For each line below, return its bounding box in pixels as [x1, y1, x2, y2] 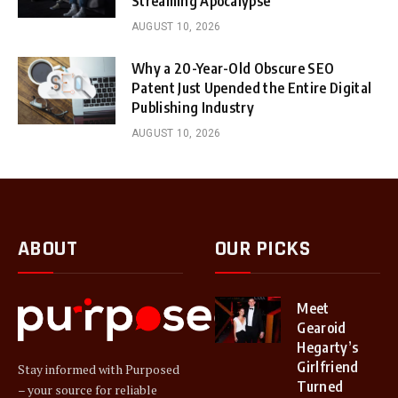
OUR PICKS [215, 235, 311, 263]
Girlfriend [297, 358, 359, 377]
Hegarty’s [297, 338, 359, 357]
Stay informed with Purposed [18, 360, 179, 378]
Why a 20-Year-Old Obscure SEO [131, 60, 335, 78]
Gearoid [297, 319, 346, 338]
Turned [297, 378, 344, 396]
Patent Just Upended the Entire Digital [131, 79, 372, 98]
